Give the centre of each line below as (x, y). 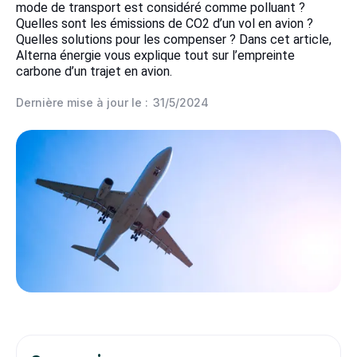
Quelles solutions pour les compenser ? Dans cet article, (174, 39)
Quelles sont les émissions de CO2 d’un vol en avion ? (165, 24)
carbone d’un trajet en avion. (94, 71)
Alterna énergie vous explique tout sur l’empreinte (155, 55)
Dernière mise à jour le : (82, 102)
